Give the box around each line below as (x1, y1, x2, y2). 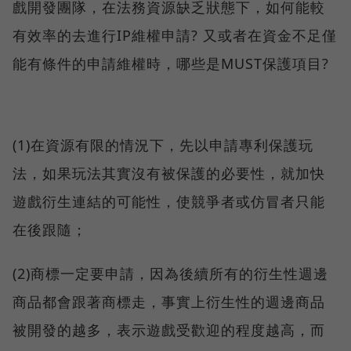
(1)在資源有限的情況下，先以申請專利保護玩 (13, 136, 313, 155)
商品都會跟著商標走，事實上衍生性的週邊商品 (13, 292, 325, 312)
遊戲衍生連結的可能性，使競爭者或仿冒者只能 (13, 192, 325, 212)
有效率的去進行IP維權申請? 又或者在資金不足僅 (13, 26, 337, 45)
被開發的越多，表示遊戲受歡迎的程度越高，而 (13, 320, 325, 340)
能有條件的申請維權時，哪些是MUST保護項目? (13, 54, 329, 74)
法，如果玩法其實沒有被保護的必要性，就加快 (13, 164, 325, 183)
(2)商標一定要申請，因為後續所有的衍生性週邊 (13, 264, 328, 284)
